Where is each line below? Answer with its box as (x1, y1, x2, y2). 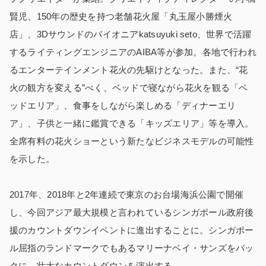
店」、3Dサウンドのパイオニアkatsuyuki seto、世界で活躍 (9, 29, 252, 40)
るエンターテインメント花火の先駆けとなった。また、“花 (9, 65, 248, 75)
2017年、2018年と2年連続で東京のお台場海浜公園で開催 (9, 189, 244, 200)
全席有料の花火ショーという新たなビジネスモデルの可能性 (9, 136, 254, 147)
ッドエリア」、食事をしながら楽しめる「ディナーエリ (9, 100, 236, 111)
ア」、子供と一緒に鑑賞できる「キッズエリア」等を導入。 (9, 118, 254, 129)
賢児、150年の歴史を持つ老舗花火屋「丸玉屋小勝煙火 (9, 11, 233, 22)
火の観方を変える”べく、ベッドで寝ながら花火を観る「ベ (9, 83, 248, 93)
